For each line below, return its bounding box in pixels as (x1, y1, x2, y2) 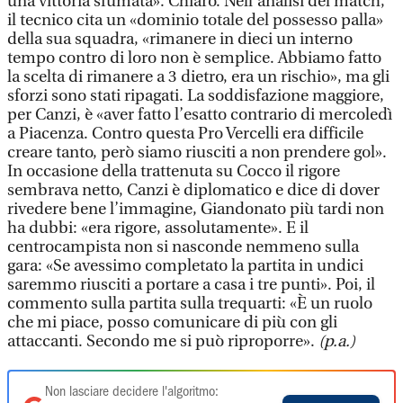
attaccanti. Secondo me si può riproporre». (7, 332, 318, 351)
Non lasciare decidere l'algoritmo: (45, 386, 219, 399)
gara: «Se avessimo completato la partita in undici (7, 256, 363, 275)
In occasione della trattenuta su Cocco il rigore (7, 162, 340, 181)
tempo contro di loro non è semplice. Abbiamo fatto (7, 49, 381, 67)
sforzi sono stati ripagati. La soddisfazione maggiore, (7, 86, 384, 105)
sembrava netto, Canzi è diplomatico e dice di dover (7, 181, 380, 200)
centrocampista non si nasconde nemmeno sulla (7, 237, 359, 256)
